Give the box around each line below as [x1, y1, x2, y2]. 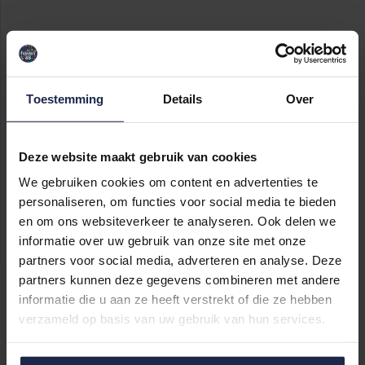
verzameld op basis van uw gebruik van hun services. [19, 311, 326, 326]
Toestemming [26, 91, 104, 106]
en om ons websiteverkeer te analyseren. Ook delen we [19, 213, 336, 228]
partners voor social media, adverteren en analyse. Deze [19, 253, 342, 267]
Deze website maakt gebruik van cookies [19, 149, 257, 164]
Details [162, 91, 203, 106]
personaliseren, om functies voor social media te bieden [19, 194, 336, 209]
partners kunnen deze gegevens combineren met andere [19, 272, 341, 287]
